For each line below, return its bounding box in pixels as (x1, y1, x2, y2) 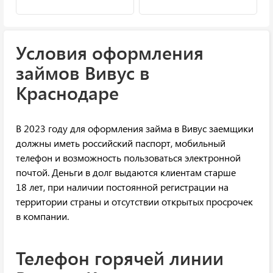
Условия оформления (16, 40, 204, 65)
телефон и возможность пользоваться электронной (16, 151, 241, 165)
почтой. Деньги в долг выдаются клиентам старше (16, 166, 236, 179)
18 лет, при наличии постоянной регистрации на (16, 180, 229, 194)
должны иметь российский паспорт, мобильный (16, 136, 225, 150)
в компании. (16, 210, 69, 223)
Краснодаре (16, 80, 119, 105)
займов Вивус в (16, 60, 150, 85)
